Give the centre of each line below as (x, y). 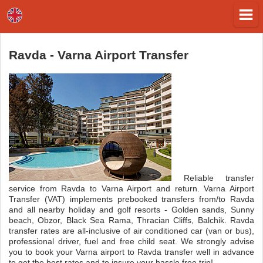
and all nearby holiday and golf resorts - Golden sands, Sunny (131, 209)
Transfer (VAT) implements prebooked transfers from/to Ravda (131, 199)
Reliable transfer (213, 178)
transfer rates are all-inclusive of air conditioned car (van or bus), (131, 230)
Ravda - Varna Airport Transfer (99, 55)
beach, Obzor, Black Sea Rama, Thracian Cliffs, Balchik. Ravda (131, 220)
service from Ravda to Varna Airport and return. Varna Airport (131, 188)
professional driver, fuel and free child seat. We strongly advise (131, 241)
